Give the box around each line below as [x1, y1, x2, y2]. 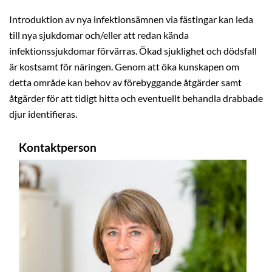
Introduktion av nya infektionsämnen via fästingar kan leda [9, 13, 253, 25]
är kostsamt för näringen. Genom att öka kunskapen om [9, 61, 239, 72]
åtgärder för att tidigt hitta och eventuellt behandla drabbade [9, 92, 263, 104]
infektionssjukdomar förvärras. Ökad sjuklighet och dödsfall [9, 45, 257, 56]
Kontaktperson [18, 140, 97, 154]
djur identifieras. [9, 108, 77, 120]
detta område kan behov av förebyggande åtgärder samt [9, 76, 242, 88]
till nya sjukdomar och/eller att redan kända [9, 29, 189, 41]
